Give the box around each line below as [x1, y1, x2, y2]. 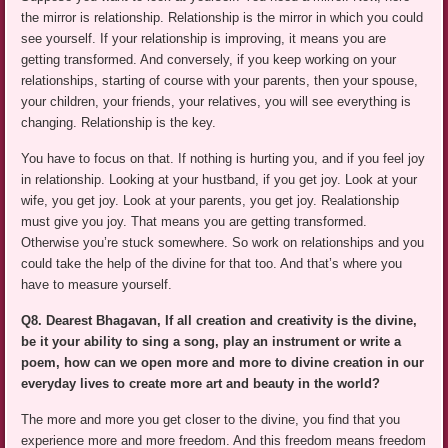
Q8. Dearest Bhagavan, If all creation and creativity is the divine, [21, 313, 418, 329]
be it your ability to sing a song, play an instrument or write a [21, 334, 402, 350]
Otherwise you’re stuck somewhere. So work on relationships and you [21, 235, 425, 251]
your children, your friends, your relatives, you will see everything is [21, 94, 412, 110]
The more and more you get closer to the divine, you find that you [21, 412, 401, 428]
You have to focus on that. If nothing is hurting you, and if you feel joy [21, 151, 426, 167]
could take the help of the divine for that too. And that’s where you [21, 256, 403, 272]
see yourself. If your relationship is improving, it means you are [21, 31, 387, 47]
